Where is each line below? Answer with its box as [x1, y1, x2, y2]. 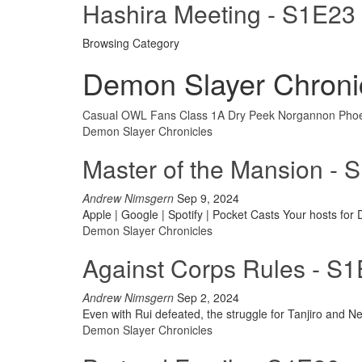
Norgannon [278, 107, 335, 123]
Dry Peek [228, 107, 275, 123]
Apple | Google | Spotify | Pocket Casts [82, 206, 283, 222]
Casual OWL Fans [82, 107, 176, 123]
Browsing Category [82, 35, 179, 51]
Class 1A [179, 107, 225, 123]
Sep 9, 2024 [177, 190, 239, 206]
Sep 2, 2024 [177, 289, 239, 305]
